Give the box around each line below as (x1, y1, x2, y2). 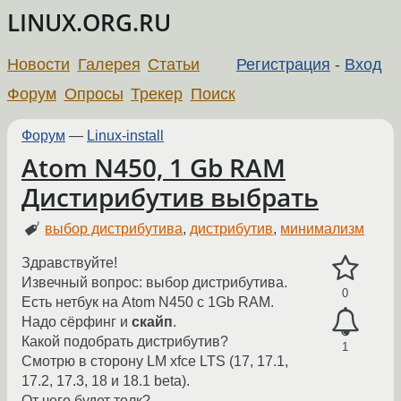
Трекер (131, 84, 183, 103)
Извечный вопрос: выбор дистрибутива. (21, 275, 287, 291)
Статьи (148, 55, 200, 73)
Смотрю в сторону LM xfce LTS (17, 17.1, (21, 354, 288, 370)
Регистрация (235, 55, 330, 73)
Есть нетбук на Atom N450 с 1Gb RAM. (21, 294, 274, 311)
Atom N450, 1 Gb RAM (21, 150, 286, 184)
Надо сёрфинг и (21, 314, 132, 330)
